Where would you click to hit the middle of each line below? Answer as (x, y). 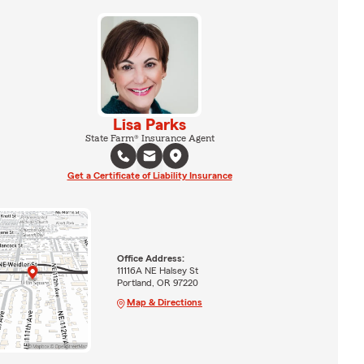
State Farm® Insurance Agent (149, 138)
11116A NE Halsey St (157, 270)
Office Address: (150, 258)
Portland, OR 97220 (157, 282)
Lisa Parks (149, 125)
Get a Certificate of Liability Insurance (149, 175)
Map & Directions (164, 302)
